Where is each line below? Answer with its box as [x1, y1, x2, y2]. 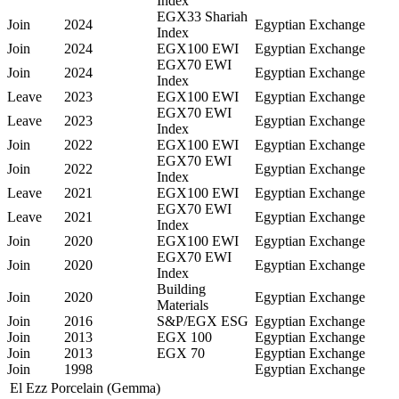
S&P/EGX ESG [157, 313, 248, 330]
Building [157, 281, 206, 297]
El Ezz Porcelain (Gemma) [10, 380, 160, 396]
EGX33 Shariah [157, 9, 248, 25]
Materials [157, 297, 208, 313]
